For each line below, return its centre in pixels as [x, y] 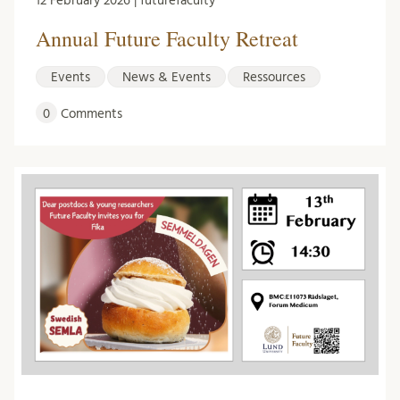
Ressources [274, 77]
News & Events [167, 77]
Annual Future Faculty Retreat [167, 38]
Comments [90, 113]
